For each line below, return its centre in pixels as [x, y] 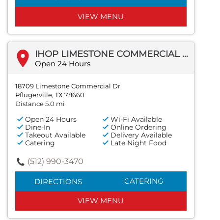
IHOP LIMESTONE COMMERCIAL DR [185, 54]
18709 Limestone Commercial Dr [68, 86]
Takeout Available [55, 135]
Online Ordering [139, 127]
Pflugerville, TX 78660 [50, 95]
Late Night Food [139, 143]
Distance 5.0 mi [40, 104]
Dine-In [38, 127]
